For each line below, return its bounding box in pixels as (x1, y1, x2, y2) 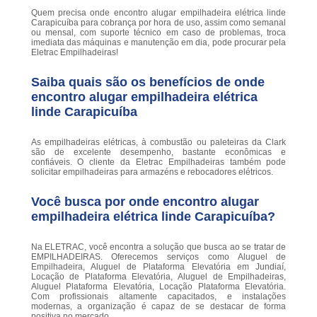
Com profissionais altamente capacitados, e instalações (30, 292, 287, 302)
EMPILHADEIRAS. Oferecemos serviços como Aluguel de (30, 252, 287, 263)
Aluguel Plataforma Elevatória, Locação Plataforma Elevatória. (30, 282, 287, 292)
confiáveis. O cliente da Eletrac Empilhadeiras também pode (30, 157, 287, 168)
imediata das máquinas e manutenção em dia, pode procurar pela (30, 38, 287, 48)
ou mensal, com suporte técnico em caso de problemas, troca (30, 28, 287, 38)
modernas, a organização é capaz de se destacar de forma (30, 301, 287, 312)
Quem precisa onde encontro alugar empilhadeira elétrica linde (30, 8, 287, 18)
